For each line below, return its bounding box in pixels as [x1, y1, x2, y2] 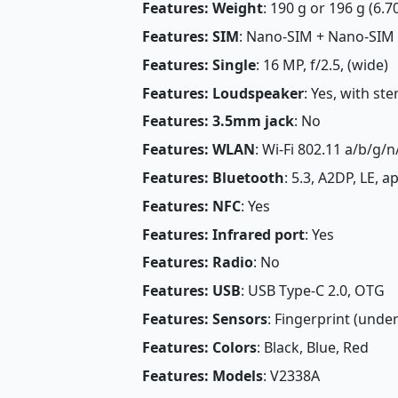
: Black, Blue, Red [256, 337, 369, 357]
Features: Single [141, 54, 256, 75]
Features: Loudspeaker [141, 83, 304, 103]
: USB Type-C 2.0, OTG [240, 281, 385, 301]
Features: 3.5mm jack [141, 111, 294, 131]
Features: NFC [141, 195, 241, 216]
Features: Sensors [141, 309, 267, 330]
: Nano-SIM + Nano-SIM [238, 27, 394, 47]
